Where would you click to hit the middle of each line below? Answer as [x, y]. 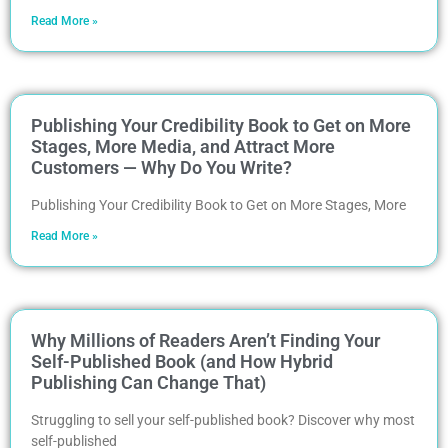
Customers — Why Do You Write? [161, 167]
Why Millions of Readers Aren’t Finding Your [205, 340]
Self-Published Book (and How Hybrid [182, 361]
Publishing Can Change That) [148, 382]
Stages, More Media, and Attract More [183, 146]
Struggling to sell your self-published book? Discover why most [223, 419]
